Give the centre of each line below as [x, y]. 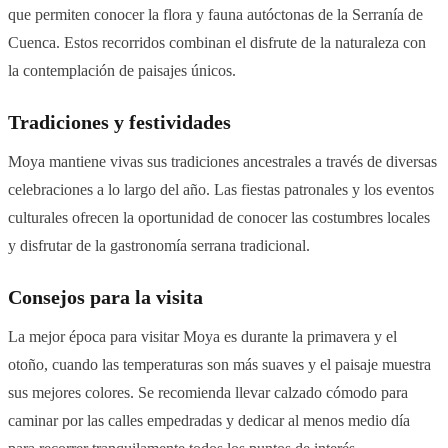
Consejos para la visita [105, 298]
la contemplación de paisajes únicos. [122, 71]
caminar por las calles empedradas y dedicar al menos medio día [209, 421]
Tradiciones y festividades [119, 123]
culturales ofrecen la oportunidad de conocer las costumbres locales [219, 218]
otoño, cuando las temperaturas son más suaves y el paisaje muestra [219, 365]
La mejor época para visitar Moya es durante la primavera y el [202, 337]
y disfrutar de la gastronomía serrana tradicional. [159, 246]
